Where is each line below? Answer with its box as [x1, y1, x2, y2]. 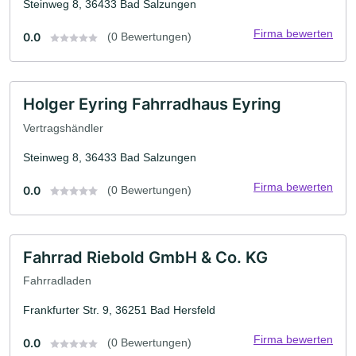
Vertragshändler [23, 121, 103, 134]
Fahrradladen [23, 274, 91, 288]
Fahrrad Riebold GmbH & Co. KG [23, 247, 268, 267]
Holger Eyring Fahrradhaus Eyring [23, 94, 281, 114]
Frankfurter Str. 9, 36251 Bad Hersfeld [23, 304, 215, 317]
